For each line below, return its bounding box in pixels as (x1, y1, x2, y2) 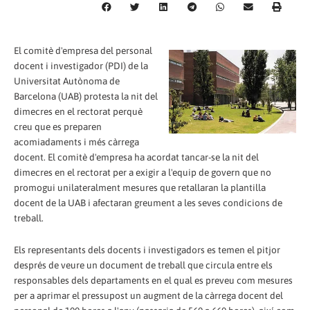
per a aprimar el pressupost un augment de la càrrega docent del (14, 289, 283, 301)
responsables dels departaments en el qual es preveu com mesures (14, 274, 293, 286)
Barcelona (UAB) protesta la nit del (14, 90, 158, 102)
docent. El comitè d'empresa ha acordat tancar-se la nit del (14, 151, 259, 163)
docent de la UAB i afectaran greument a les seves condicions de (14, 197, 282, 208)
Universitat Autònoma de (14, 75, 120, 86)
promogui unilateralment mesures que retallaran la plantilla (14, 181, 266, 193)
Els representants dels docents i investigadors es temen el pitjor (14, 244, 280, 255)
